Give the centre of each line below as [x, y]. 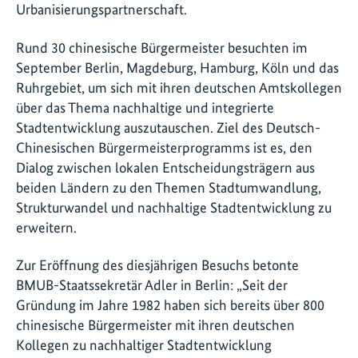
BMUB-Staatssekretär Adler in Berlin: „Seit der [152, 285]
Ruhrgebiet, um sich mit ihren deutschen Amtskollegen [179, 87]
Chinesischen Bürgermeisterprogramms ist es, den [164, 147]
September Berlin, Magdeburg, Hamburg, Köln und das [177, 67]
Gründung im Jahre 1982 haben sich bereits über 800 [170, 305]
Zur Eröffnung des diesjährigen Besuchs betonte [157, 265]
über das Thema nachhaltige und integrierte [145, 107]
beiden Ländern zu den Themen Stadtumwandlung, [169, 187]
